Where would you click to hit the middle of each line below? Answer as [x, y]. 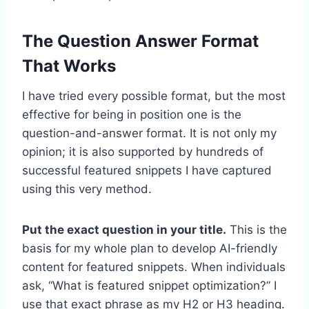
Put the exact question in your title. [124, 229]
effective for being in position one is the [132, 114]
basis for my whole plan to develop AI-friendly [150, 248]
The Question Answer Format [140, 41]
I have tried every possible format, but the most [154, 96]
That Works [69, 66]
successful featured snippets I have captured [147, 170]
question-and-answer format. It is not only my [149, 133]
